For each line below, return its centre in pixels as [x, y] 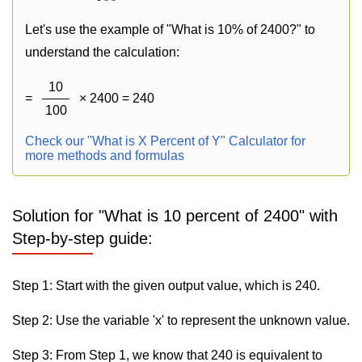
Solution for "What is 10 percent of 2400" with [175, 216]
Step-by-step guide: [82, 238]
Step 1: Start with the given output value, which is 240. [166, 286]
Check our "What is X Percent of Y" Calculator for [165, 141]
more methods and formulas [105, 156]
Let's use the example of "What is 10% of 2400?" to [170, 29]
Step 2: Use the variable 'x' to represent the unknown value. [181, 320]
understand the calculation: [102, 52]
